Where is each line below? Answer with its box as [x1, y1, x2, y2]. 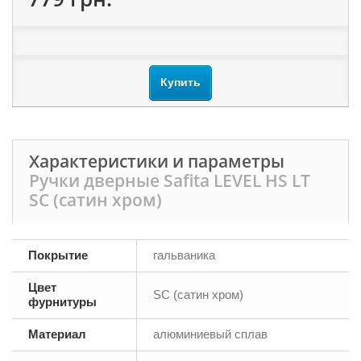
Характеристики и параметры [29, 150, 284, 172]
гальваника [153, 248, 215, 262]
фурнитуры [28, 295, 97, 309]
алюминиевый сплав [153, 327, 268, 341]
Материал [28, 327, 86, 341]
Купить [160, 76, 201, 89]
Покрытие [28, 248, 88, 262]
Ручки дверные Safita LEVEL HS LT [29, 169, 310, 192]
